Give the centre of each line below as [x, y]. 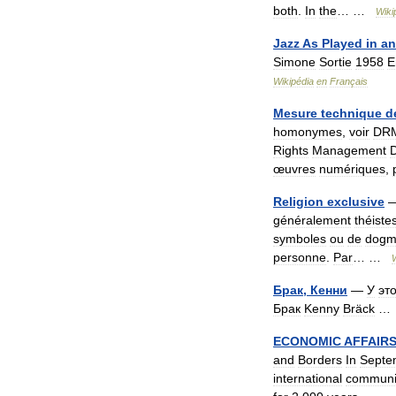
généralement [312, 220]
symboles [300, 239]
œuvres [294, 169]
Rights [291, 150]
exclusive [356, 202]
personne [300, 257]
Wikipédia [293, 81]
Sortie [335, 62]
